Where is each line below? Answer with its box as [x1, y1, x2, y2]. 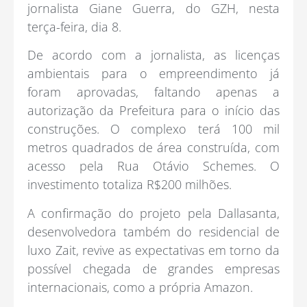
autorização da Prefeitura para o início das [27, 102, 280, 119]
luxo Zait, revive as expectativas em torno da [27, 241, 280, 258]
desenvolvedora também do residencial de [27, 223, 280, 240]
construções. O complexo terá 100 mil [27, 121, 280, 138]
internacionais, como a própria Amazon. [27, 278, 253, 295]
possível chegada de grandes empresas [27, 260, 280, 277]
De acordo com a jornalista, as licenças [27, 47, 280, 64]
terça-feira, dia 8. [27, 18, 121, 35]
